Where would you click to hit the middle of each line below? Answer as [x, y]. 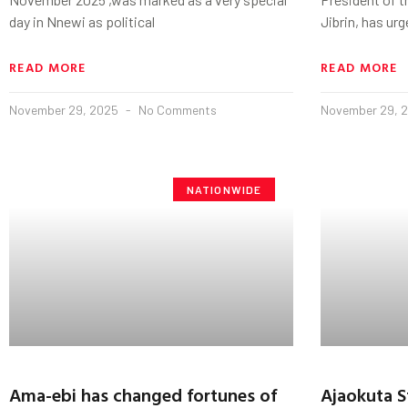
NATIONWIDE [224, 189]
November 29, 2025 [65, 109]
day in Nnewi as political [82, 21]
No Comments [176, 109]
